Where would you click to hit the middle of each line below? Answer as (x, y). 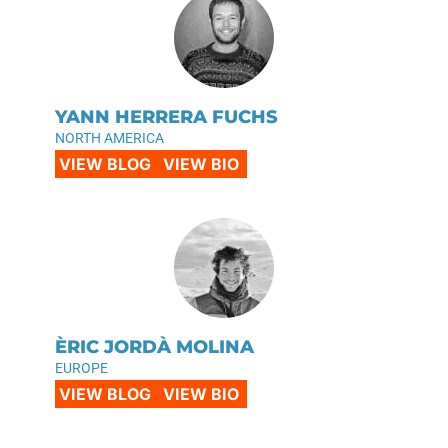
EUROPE (81, 367)
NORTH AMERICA (109, 137)
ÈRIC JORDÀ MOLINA (154, 346)
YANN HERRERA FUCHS (166, 116)
